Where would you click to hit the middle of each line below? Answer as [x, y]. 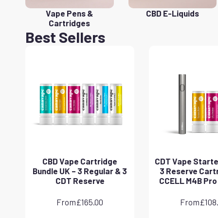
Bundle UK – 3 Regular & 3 [80, 171]
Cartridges [70, 23]
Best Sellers [65, 36]
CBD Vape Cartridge [80, 161]
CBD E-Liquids [172, 13]
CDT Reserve [80, 180]
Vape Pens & [70, 13]
